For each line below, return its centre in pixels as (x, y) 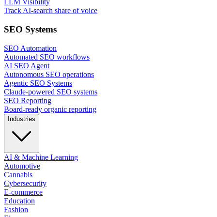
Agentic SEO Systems (38, 83)
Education (19, 201)
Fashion (16, 209)
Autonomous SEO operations (49, 74)
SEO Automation (30, 48)
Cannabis (18, 174)
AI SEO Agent (27, 65)
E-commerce (23, 192)
